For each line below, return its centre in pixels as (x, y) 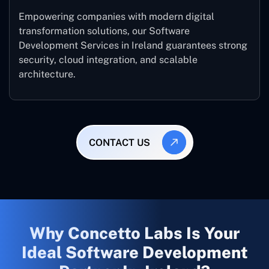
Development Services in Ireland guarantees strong (133, 46)
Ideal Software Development (134, 252)
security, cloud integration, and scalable (108, 60)
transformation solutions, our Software (104, 31)
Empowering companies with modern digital (116, 17)
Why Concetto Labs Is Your (134, 233)
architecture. (47, 74)
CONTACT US (119, 142)
